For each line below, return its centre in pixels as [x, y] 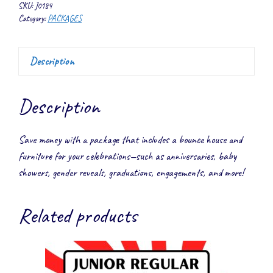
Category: [33, 19]
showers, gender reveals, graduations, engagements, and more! [131, 172]
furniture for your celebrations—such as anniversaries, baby [127, 156]
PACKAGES [65, 19]
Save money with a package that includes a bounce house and [130, 139]
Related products [78, 215]
